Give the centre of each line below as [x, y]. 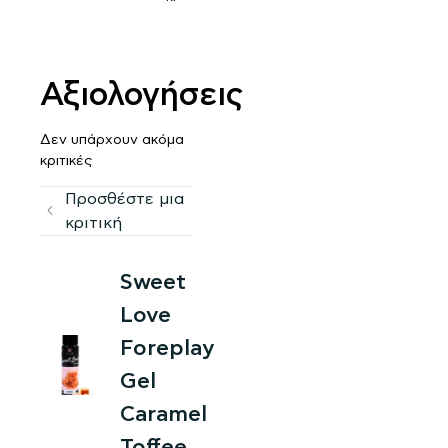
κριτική [93, 223]
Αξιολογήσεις [141, 94]
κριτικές [66, 160]
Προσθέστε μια [124, 199]
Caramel [163, 414]
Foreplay [167, 348]
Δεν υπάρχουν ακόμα [112, 139]
